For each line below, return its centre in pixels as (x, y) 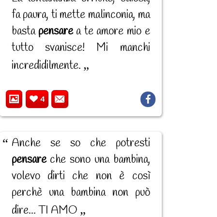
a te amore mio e (111, 31)
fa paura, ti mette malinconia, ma (81, 15)
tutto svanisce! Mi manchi (81, 48)
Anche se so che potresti (81, 143)
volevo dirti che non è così (81, 176)
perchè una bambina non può (81, 193)
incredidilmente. (47, 66)
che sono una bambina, (98, 160)
